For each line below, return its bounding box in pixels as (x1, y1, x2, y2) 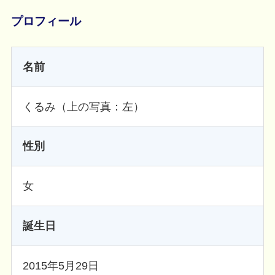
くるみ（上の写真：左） (22, 100, 144, 113)
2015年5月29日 (22, 259, 99, 272)
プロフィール (10, 14, 81, 28)
